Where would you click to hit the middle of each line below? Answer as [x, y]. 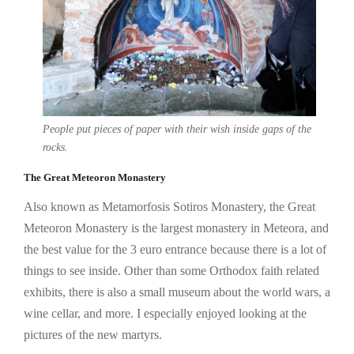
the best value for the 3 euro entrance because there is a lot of [175, 249]
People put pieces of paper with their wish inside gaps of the [177, 129]
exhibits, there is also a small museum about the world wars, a [177, 292]
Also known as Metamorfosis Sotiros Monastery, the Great [169, 206]
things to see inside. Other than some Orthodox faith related [171, 270]
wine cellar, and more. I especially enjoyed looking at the [165, 313]
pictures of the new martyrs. [93, 334]
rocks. [55, 147]
